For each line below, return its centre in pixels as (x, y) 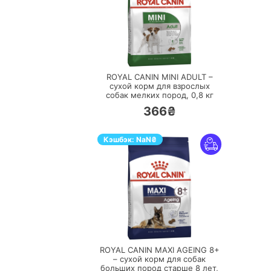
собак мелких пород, (148, 95)
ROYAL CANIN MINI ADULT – (159, 77)
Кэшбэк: (120, 139)
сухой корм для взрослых (159, 86)
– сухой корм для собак (159, 259)
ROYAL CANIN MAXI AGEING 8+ (159, 250)
